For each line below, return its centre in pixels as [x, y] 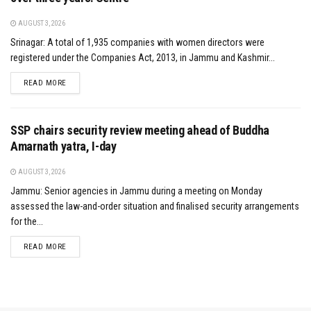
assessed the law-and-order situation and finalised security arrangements [155, 206]
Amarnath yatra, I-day [64, 146]
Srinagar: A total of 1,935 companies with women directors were [137, 42]
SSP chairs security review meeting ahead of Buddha [140, 130]
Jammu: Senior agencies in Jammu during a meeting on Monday [136, 191]
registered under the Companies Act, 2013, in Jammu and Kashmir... [143, 57]
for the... [27, 221]
